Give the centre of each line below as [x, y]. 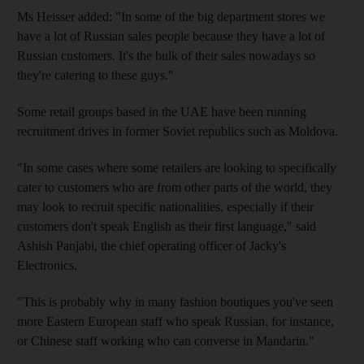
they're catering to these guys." [95, 75]
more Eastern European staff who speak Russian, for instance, [175, 321]
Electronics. [47, 265]
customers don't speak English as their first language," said [167, 226]
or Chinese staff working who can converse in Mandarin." [166, 340]
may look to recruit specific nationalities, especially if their [165, 206]
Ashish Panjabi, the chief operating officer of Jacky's [152, 245]
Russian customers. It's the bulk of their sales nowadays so [166, 55]
